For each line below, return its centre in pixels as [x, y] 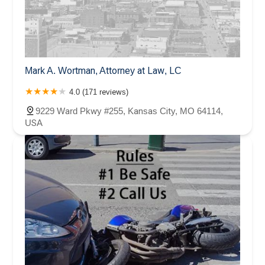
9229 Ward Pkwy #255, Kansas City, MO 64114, [129, 111]
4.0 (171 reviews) [99, 92]
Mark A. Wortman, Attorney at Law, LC [103, 71]
